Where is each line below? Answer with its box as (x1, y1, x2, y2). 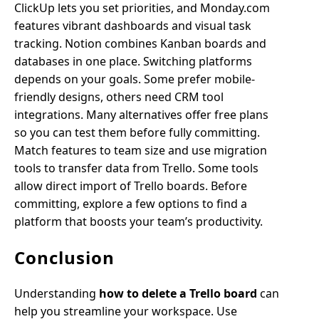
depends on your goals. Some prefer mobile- (14, 71, 255, 87)
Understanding (14, 286, 99, 301)
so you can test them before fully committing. (14, 125, 260, 140)
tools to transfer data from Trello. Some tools (14, 160, 258, 176)
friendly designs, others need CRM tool (14, 89, 224, 105)
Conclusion (14, 246, 115, 269)
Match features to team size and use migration (14, 142, 267, 158)
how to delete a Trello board (99, 286, 257, 301)
